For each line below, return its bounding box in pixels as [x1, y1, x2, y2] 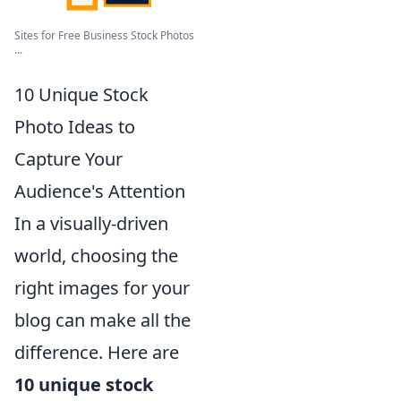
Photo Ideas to [14, 115, 135, 140]
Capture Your [14, 147, 123, 172]
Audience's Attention [14, 179, 185, 204]
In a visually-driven [14, 211, 168, 236]
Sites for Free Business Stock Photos [14, 28, 194, 44]
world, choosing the [14, 243, 178, 269]
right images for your [14, 276, 190, 301]
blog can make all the [14, 308, 191, 333]
